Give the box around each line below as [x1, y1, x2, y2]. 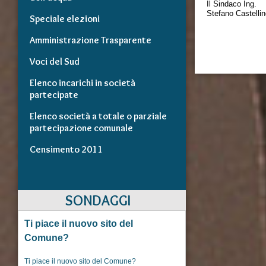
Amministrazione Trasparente [30, 34, 151, 46]
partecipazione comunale [30, 122, 133, 134]
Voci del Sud [30, 56, 80, 67]
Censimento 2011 [30, 144, 103, 155]
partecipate [30, 89, 78, 100]
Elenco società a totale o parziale [30, 110, 167, 122]
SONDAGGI [65, 192, 131, 209]
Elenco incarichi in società [30, 77, 135, 88]
